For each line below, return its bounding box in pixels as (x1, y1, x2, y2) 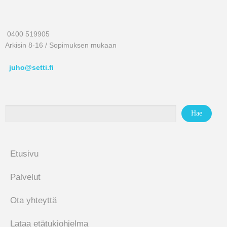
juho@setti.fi (9, 63, 54, 72)
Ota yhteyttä (10, 195, 57, 205)
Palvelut (10, 172, 41, 182)
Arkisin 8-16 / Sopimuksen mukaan (5, 41, 117, 49)
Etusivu (10, 148, 39, 159)
